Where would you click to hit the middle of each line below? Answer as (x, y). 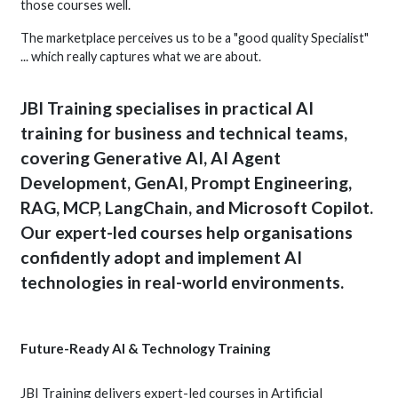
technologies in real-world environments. (183, 282)
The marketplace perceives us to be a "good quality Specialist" (195, 37)
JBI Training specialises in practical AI (167, 107)
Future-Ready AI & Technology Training (146, 348)
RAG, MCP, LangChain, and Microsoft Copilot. (197, 207)
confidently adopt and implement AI (162, 257)
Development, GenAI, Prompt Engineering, (187, 182)
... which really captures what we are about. (141, 56)
